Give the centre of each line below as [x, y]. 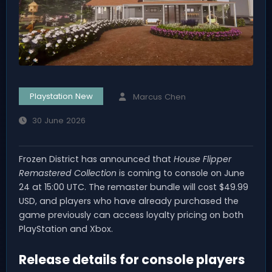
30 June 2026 [59, 121]
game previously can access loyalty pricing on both [131, 215]
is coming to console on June [181, 173]
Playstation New [61, 97]
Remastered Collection [68, 173]
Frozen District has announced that [96, 159]
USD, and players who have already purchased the [129, 201]
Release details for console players [132, 260]
